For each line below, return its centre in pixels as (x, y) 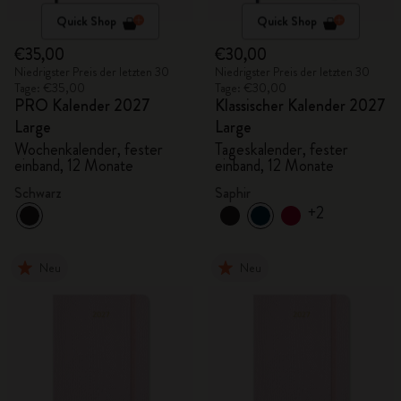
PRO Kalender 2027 (82, 106)
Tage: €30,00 (251, 88)
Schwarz (38, 193)
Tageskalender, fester (282, 149)
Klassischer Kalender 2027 (300, 106)
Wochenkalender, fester (89, 149)
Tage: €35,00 (50, 88)
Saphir (233, 193)
